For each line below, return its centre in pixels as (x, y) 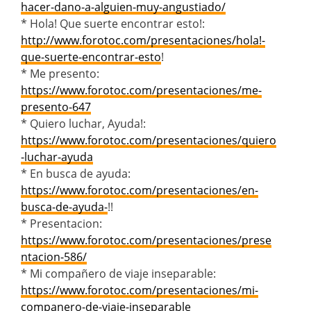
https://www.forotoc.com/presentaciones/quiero (149, 140)
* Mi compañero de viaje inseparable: (118, 273)
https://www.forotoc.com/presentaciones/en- (140, 190)
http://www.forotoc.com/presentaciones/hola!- (143, 40)
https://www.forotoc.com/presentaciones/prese (146, 240)
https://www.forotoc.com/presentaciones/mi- (140, 290)
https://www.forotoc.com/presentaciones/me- (141, 90)
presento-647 (56, 107)
